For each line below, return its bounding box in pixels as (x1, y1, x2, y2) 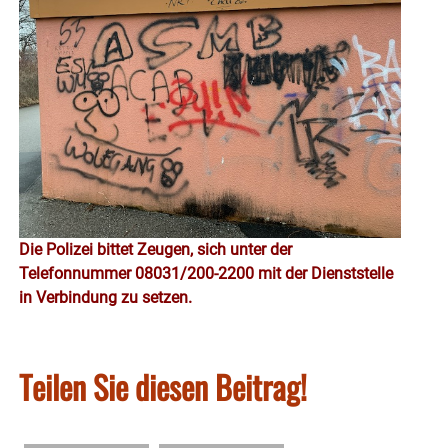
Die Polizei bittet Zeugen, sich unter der (19, 240, 292, 260)
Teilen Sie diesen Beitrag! (19, 363, 307, 411)
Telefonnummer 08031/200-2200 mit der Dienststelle (19, 264, 393, 284)
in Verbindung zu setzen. (19, 288, 192, 308)
